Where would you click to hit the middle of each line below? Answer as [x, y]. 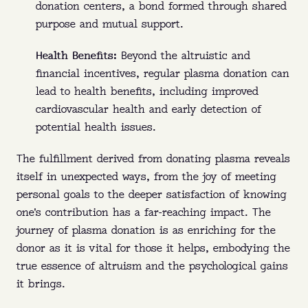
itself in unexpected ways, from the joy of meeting [146, 177]
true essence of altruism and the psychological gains [152, 267]
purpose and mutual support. [110, 25]
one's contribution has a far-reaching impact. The [144, 213]
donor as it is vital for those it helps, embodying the [153, 249]
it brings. [41, 285]
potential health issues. [96, 128]
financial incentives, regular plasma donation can [163, 74]
